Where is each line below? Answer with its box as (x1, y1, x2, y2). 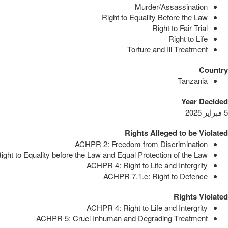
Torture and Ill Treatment (127, 43, 208, 54)
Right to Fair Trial (152, 22, 208, 33)
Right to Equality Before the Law (102, 11, 208, 22)
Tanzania (178, 75, 208, 86)
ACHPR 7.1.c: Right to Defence (103, 170, 208, 181)
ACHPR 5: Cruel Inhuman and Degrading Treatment (36, 212, 208, 223)
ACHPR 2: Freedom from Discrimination (75, 138, 208, 149)
